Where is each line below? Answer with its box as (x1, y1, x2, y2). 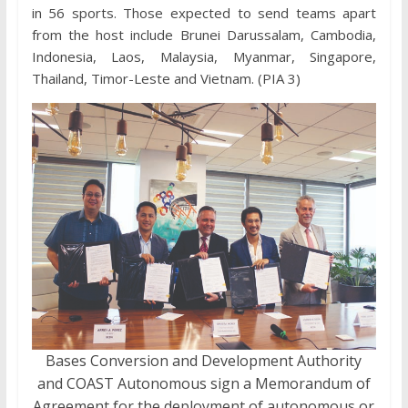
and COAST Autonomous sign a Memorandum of (36, 372, 371, 393)
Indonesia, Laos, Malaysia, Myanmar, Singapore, (31, 47, 377, 66)
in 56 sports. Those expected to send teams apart (31, 4, 377, 23)
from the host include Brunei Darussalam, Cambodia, (31, 25, 377, 45)
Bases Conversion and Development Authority (46, 350, 362, 371)
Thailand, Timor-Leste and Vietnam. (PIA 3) (31, 69, 301, 88)
